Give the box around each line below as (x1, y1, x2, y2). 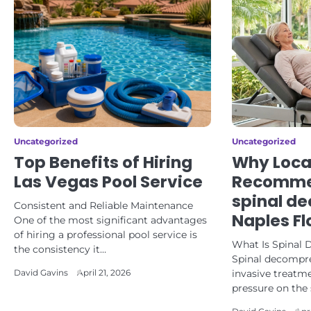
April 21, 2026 (77, 268, 131, 278)
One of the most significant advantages (14, 214, 207, 226)
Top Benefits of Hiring (14, 151, 192, 174)
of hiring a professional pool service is (14, 228, 197, 241)
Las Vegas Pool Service (14, 171, 203, 193)
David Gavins (14, 268, 68, 278)
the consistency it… (14, 243, 106, 255)
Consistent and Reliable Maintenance (14, 199, 193, 212)
